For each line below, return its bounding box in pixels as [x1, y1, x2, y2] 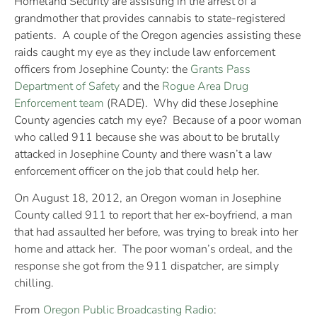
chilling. [14, 275, 54, 292]
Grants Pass [190, 61, 250, 77]
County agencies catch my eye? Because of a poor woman [14, 112, 301, 128]
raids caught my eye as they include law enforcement [14, 44, 275, 60]
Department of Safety [14, 78, 120, 94]
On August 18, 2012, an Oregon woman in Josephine [14, 190, 281, 207]
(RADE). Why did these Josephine [104, 95, 278, 111]
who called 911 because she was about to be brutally [14, 129, 279, 145]
